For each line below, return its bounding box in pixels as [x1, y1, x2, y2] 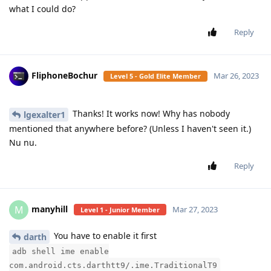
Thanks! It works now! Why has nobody [70, 108, 230, 119]
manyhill [31, 203, 68, 215]
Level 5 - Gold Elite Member [110, 71, 201, 80]
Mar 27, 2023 [172, 203, 218, 215]
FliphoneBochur [31, 69, 97, 81]
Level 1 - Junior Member [80, 204, 160, 214]
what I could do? [9, 3, 76, 15]
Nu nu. [9, 136, 37, 148]
